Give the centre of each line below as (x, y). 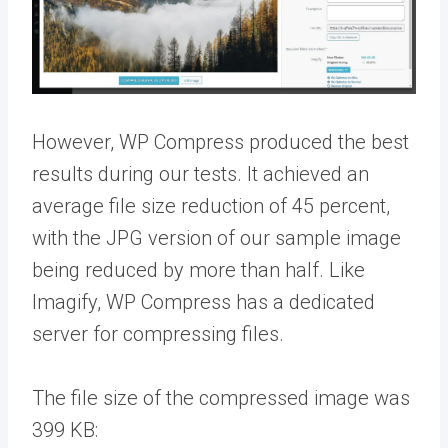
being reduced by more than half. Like (198, 269)
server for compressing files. (158, 333)
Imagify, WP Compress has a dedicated (203, 301)
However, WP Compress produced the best (220, 141)
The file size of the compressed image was (221, 397)
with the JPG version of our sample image (216, 237)
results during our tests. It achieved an (200, 173)
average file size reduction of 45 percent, (211, 205)
